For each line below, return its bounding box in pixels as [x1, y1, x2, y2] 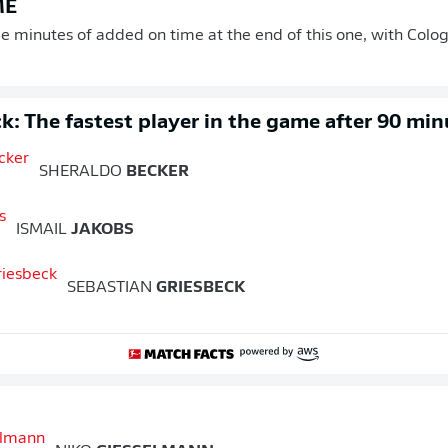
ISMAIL [16, 222, 67, 239]
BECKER [122, 164, 189, 181]
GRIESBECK [152, 280, 245, 297]
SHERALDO [39, 164, 122, 181]
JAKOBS [67, 222, 134, 239]
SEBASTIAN [67, 280, 152, 297]
